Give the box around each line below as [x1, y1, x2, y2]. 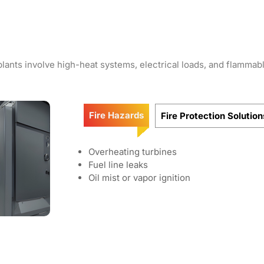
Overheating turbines [88, 146, 177, 157]
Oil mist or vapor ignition [88, 172, 190, 183]
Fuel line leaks [88, 159, 148, 170]
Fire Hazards [89, 110, 144, 121]
